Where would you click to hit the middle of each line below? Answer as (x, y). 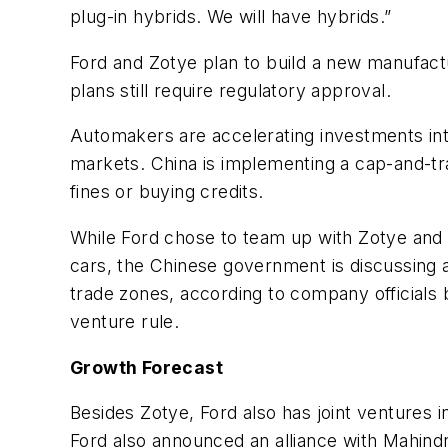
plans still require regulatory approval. (230, 90)
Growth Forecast (146, 367)
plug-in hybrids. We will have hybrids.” (231, 17)
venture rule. (125, 321)
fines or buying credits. (167, 192)
